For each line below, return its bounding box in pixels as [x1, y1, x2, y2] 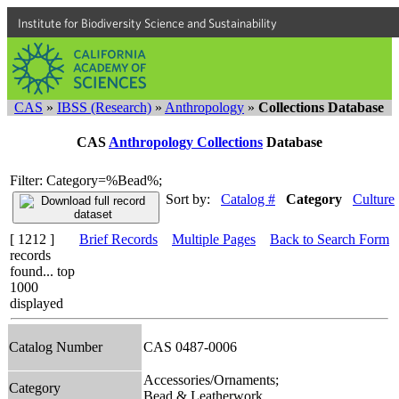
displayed [10, 295, 63, 311]
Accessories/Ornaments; [143, 371, 279, 387]
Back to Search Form [270, 231, 389, 247]
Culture [353, 191, 395, 207]
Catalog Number [9, 338, 102, 354]
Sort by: [166, 191, 210, 207]
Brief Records [79, 231, 158, 247]
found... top [10, 263, 75, 279]
